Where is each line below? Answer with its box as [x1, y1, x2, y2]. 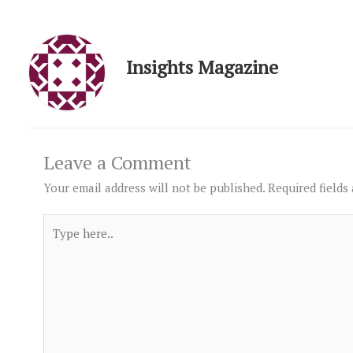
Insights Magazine [126, 54, 278, 80]
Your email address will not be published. [43, 179, 265, 195]
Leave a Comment [43, 149, 191, 175]
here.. [43, 234, 73, 251]
